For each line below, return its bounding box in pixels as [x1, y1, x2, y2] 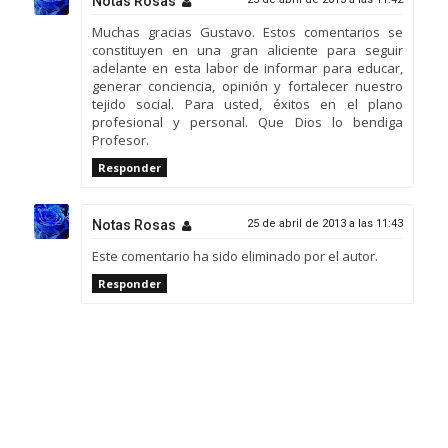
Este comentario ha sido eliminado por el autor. [91, 247, 378, 265]
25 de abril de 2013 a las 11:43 [247, 217, 404, 230]
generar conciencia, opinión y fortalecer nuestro [91, 76, 404, 95]
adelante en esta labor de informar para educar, [91, 58, 404, 77]
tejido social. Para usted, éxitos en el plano [91, 94, 404, 113]
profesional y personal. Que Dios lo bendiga [91, 112, 404, 131]
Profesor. [91, 130, 149, 149]
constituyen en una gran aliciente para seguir [91, 40, 404, 59]
